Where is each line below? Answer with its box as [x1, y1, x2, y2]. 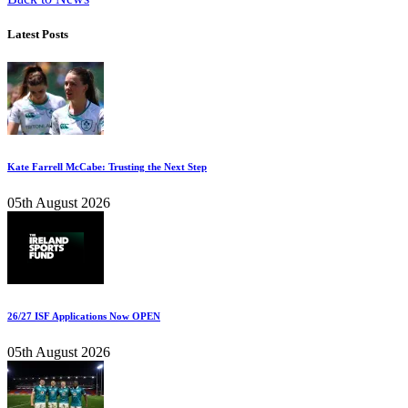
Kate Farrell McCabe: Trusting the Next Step [7, 161, 207, 173]
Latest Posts [7, 26, 68, 41]
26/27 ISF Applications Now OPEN [7, 311, 160, 322]
